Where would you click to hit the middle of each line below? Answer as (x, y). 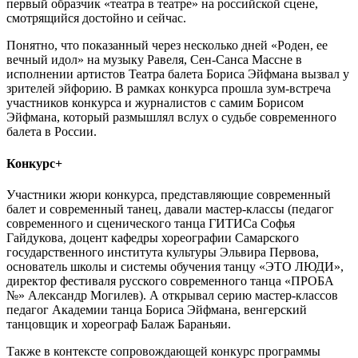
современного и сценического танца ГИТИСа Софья (151, 223)
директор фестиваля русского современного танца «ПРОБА (170, 280)
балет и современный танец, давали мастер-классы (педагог (170, 209)
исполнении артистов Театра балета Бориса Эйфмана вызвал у (178, 74)
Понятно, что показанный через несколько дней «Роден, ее (167, 46)
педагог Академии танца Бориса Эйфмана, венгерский (157, 309)
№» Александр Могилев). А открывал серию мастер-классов (172, 295)
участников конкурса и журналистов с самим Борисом (155, 103)
